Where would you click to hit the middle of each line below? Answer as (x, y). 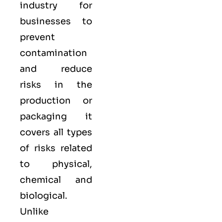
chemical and (56, 180)
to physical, (56, 164)
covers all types (56, 133)
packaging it (56, 117)
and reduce (56, 69)
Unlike (34, 212)
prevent (37, 37)
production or (56, 101)
